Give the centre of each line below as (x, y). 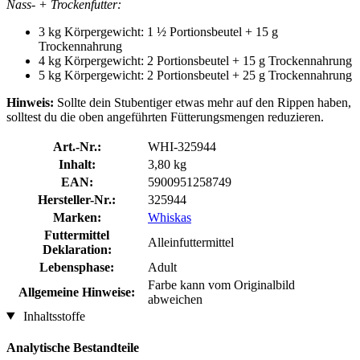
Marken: (77, 217)
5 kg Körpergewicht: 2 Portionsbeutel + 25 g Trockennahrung (195, 75)
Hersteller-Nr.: (77, 199)
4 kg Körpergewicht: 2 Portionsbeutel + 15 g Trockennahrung (195, 60)
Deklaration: (77, 249)
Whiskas (170, 217)
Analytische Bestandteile (73, 347)
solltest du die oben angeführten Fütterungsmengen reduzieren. (165, 117)
